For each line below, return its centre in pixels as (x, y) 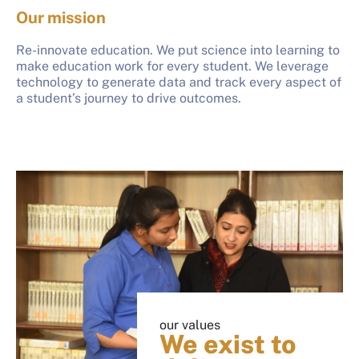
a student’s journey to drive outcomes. (129, 98)
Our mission (61, 18)
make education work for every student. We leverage (172, 66)
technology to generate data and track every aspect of (179, 82)
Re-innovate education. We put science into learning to (178, 50)
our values (190, 325)
